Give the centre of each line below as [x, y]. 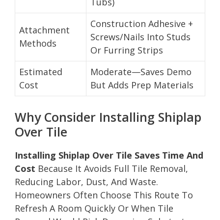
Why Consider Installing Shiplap [108, 117]
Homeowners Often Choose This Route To [104, 195]
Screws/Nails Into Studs [140, 37]
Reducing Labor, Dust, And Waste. [86, 181]
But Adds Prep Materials [142, 85]
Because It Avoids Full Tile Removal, [112, 168]
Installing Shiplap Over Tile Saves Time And [109, 155]
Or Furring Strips [127, 50]
